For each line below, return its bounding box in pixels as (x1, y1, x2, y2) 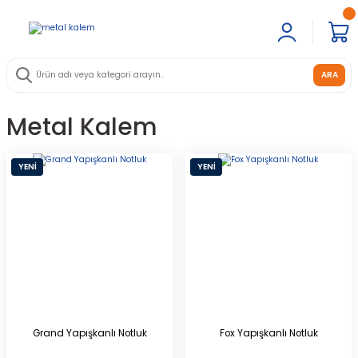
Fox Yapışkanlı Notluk (219, 327, 318, 340)
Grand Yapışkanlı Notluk (32, 327, 147, 340)
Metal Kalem (6, 110, 157, 144)
